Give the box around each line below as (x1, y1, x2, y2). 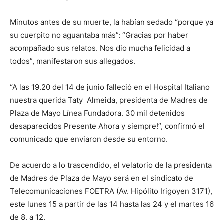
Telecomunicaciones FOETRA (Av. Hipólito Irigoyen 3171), (10, 186, 212, 196)
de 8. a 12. (10, 212, 45, 222)
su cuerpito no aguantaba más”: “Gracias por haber (10, 30, 188, 40)
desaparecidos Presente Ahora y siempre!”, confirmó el (10, 121, 205, 131)
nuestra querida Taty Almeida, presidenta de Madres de (10, 95, 208, 105)
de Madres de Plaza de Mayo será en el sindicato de (10, 173, 193, 183)
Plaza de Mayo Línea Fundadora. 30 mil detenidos (10, 108, 185, 118)
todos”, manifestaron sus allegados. (10, 56, 135, 66)
